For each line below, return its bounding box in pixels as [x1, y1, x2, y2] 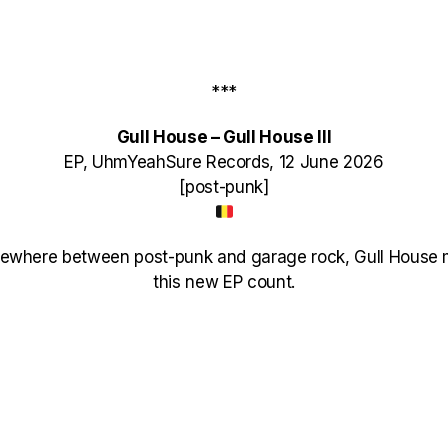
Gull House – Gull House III [116, 127, 332, 147]
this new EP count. [153, 272, 295, 292]
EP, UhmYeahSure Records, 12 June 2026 [64, 152, 384, 172]
